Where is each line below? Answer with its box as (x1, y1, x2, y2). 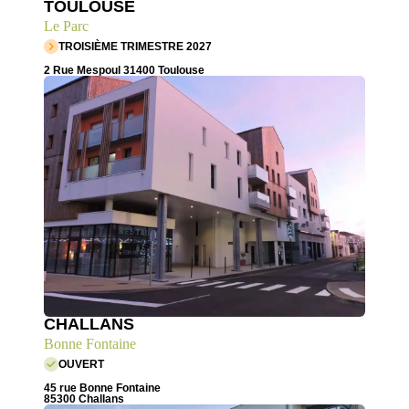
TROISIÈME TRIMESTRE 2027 (58, 40, 212, 54)
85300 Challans (44, 393, 124, 406)
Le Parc (44, 18, 89, 35)
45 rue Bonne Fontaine (44, 382, 161, 395)
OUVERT (58, 358, 104, 372)
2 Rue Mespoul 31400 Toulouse (44, 64, 204, 78)
